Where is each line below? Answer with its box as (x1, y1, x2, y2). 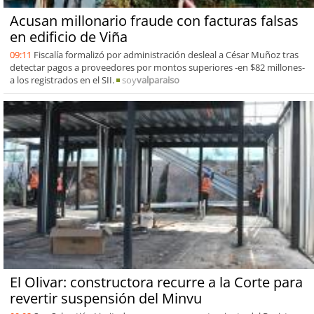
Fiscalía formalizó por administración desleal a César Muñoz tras (33, 48, 299, 61)
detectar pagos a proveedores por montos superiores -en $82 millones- (9, 60, 305, 74)
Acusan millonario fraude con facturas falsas (9, 11, 299, 30)
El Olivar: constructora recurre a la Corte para (9, 272, 303, 292)
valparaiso (136, 73, 179, 86)
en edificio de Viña (9, 27, 128, 46)
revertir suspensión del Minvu (9, 288, 202, 308)
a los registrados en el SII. (9, 73, 114, 86)
